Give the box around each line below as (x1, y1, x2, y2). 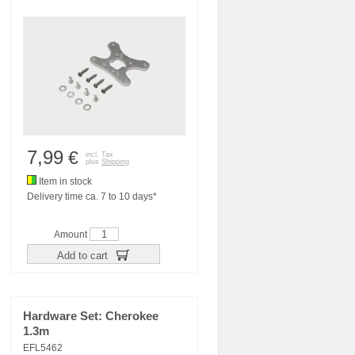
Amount (54, 229, 90, 240)
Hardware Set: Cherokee (23, 310, 158, 323)
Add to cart (56, 249, 111, 261)
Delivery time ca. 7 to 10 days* (27, 191, 157, 202)
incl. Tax (86, 151, 113, 158)
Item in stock (36, 176, 92, 187)
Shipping (101, 158, 129, 166)
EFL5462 (23, 342, 63, 353)
